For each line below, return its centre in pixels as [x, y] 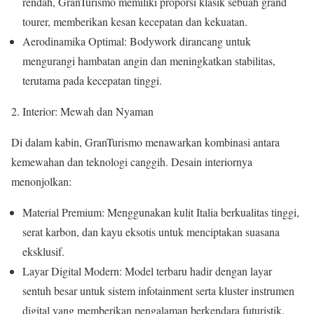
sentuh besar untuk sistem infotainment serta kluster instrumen [158, 291]
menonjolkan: [41, 182]
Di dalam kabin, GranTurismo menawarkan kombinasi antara [145, 142]
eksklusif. [43, 252]
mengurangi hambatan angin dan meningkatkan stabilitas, [149, 61]
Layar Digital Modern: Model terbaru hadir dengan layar [147, 271]
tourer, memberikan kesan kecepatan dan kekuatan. [135, 22]
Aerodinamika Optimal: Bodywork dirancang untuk [137, 41]
